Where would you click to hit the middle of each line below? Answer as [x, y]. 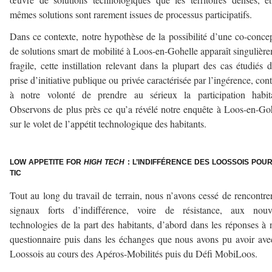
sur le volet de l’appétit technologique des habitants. [108, 124]
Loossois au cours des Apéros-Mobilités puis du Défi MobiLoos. [134, 254]
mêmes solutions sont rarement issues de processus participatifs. [131, 15]
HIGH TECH [104, 162]
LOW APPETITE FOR [47, 162]
